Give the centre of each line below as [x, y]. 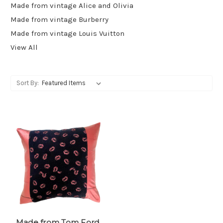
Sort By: [27, 83]
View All [24, 47]
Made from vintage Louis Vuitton [67, 33]
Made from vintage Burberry [59, 19]
